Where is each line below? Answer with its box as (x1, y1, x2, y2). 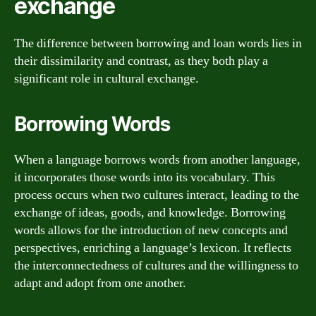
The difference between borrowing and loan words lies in (14, 35, 302, 51)
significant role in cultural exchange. (14, 70, 199, 87)
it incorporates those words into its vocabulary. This (14, 169, 275, 186)
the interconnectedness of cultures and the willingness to (14, 257, 298, 274)
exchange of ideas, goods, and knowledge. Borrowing (14, 204, 286, 221)
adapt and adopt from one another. (14, 274, 186, 291)
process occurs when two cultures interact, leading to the (14, 186, 299, 203)
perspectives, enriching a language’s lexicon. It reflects (14, 239, 291, 256)
